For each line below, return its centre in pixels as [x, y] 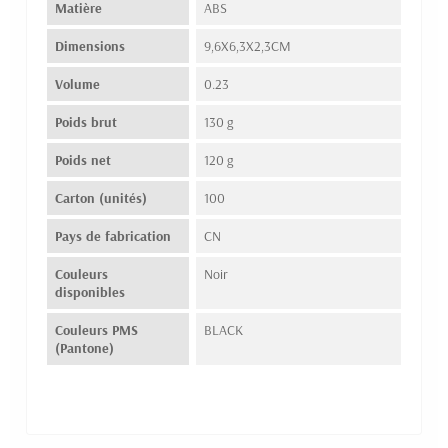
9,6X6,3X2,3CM [247, 45]
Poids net [83, 159]
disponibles [90, 291]
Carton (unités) [101, 197]
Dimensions [90, 45]
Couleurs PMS [96, 329]
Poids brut [86, 121]
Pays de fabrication [113, 235]
